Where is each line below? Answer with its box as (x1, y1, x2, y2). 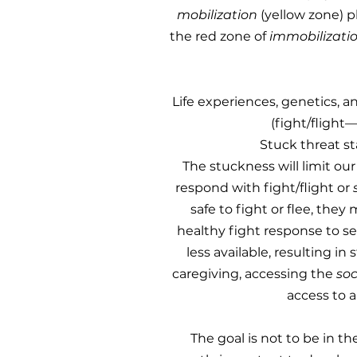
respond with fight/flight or (175, 180, 353, 195)
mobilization (177, 7, 257, 22)
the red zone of (170, 29, 269, 44)
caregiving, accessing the (172, 266, 336, 281)
